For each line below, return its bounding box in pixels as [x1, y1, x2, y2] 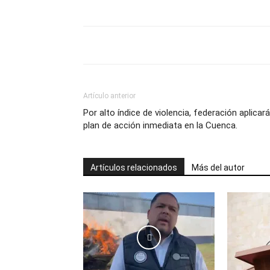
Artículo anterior [83, 92, 136, 100]
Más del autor [192, 163, 245, 172]
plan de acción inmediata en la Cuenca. [83, 120, 237, 131]
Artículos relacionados [90, 163, 177, 172]
